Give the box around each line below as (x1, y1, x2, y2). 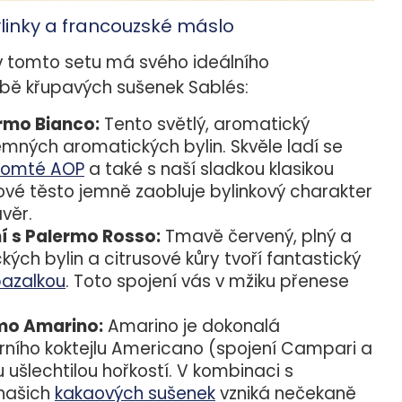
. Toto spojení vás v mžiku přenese (66, 269, 349, 294)
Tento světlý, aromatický (100, 112, 310, 137)
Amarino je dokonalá (103, 314, 280, 339)
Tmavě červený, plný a (161, 224, 352, 249)
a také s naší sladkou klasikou (84, 157, 334, 182)
